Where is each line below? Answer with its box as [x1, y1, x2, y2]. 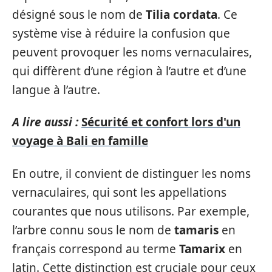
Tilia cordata [146, 6, 217, 22]
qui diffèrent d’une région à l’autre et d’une [12, 63, 246, 79]
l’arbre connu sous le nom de [12, 222, 174, 238]
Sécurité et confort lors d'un [81, 114, 240, 130]
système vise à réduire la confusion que [12, 25, 230, 41]
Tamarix [179, 240, 225, 257]
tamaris [174, 222, 219, 238]
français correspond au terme [12, 240, 179, 257]
